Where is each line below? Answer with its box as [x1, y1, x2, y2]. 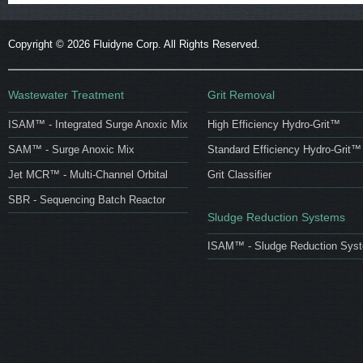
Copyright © [8, 38, 67, 50]
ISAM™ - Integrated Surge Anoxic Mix [8, 117, 188, 130]
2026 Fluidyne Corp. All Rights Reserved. [67, 38, 260, 50]
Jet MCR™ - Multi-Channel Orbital [8, 168, 168, 181]
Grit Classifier [207, 168, 271, 181]
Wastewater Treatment [8, 88, 124, 101]
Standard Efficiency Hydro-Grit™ [207, 143, 361, 156]
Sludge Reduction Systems [207, 210, 345, 224]
